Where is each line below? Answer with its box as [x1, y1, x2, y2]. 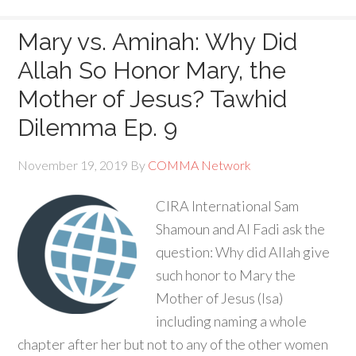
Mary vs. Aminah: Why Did [17, 28, 298, 56]
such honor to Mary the [156, 266, 296, 284]
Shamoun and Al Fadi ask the [156, 220, 326, 238]
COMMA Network [148, 157, 252, 172]
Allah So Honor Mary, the [17, 56, 287, 84]
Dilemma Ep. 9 [17, 114, 178, 141]
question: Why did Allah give [156, 243, 331, 261]
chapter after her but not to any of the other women [17, 335, 329, 353]
